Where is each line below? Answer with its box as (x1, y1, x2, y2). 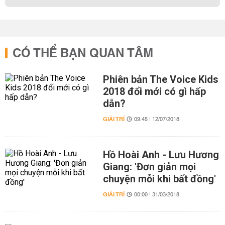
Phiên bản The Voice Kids (102, 73, 218, 85)
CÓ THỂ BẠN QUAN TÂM (13, 43, 153, 65)
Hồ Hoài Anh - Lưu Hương (102, 149, 219, 161)
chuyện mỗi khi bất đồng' (102, 173, 216, 185)
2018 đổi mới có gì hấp (102, 85, 206, 97)
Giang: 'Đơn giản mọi (102, 161, 196, 173)
